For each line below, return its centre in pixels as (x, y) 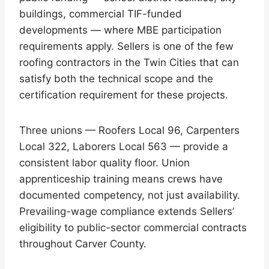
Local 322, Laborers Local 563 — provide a (124, 146)
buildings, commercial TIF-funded (101, 14)
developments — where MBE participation (120, 30)
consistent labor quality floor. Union (104, 162)
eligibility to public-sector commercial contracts (133, 227)
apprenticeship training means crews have (121, 179)
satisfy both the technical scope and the (116, 78)
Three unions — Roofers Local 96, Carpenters (129, 130)
